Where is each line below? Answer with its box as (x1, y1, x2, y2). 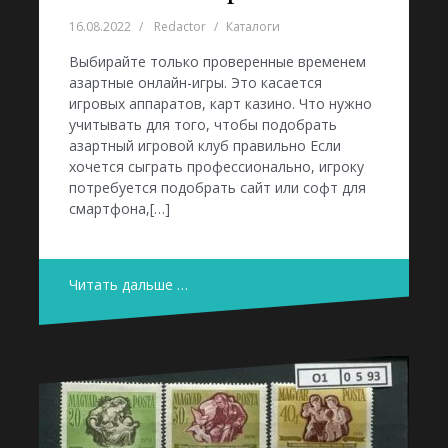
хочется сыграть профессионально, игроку (69, 156, 364, 176)
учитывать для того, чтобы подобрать (69, 114, 337, 134)
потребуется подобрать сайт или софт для (69, 177, 366, 197)
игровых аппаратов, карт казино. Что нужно (69, 93, 372, 113)
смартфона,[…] (69, 198, 170, 218)
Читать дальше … (69, 274, 188, 294)
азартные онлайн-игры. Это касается (69, 72, 322, 92)
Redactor (154, 17, 206, 35)
